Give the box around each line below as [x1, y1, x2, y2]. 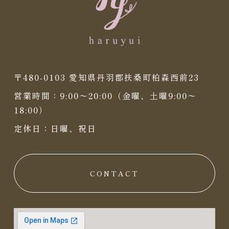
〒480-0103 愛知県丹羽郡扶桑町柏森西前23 [13, 71, 199, 83]
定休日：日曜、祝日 [13, 122, 97, 134]
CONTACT [90, 168, 139, 179]
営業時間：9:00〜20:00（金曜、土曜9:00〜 [13, 89, 197, 102]
